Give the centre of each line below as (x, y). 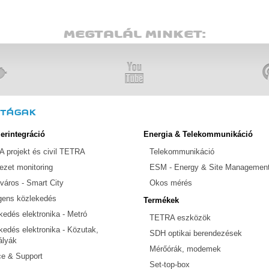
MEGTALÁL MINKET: (134, 35)
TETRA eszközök (180, 218)
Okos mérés (171, 183)
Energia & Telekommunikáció (198, 134)
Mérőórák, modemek (185, 249)
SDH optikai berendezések (196, 233)
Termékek (161, 200)
